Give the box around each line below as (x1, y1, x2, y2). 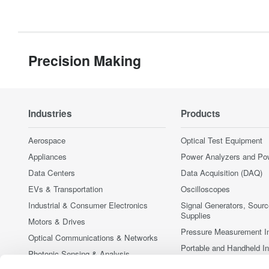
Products (181, 106, 220, 120)
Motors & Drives (28, 215, 85, 227)
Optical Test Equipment (181, 134, 262, 146)
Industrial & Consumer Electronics (28, 199, 148, 211)
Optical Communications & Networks (28, 231, 158, 243)
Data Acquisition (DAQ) (181, 166, 262, 178)
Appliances (28, 150, 67, 162)
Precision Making (28, 50, 141, 70)
